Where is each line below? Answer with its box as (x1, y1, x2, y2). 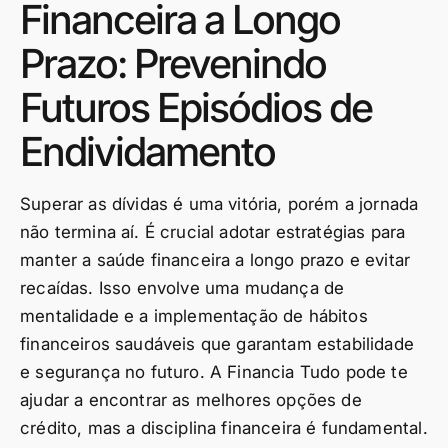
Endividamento (20, 127, 275, 176)
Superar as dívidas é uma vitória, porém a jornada (20, 194, 419, 214)
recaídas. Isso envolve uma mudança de (20, 278, 345, 298)
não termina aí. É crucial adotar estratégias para (20, 222, 406, 242)
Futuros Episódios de (20, 83, 372, 132)
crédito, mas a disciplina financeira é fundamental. (20, 418, 428, 438)
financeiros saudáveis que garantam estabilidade (20, 334, 414, 354)
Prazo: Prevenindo (20, 39, 326, 88)
